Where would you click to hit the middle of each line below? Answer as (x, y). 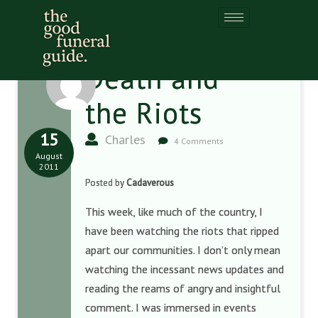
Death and (152, 78)
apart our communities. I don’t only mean (183, 250)
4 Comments (198, 141)
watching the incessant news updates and (185, 269)
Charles (124, 139)
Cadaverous (150, 183)
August (49, 156)
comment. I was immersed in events (171, 307)
